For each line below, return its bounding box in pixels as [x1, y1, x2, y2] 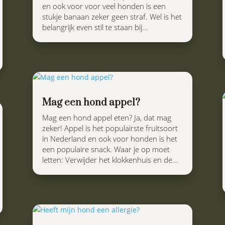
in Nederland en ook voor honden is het [42, 133, 177, 144]
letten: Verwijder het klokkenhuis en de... [42, 154, 178, 165]
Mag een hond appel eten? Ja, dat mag [42, 112, 171, 123]
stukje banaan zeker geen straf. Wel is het [42, 11, 182, 22]
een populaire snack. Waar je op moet [42, 144, 170, 154]
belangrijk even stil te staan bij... [42, 22, 148, 32]
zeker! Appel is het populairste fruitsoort [42, 123, 178, 133]
